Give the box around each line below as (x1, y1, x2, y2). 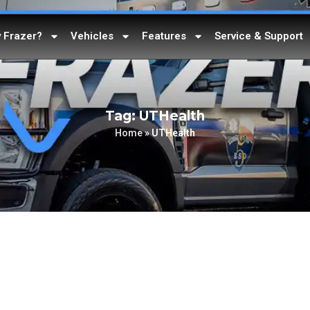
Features (142, 30, 186, 42)
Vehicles (71, 30, 113, 42)
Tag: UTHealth (105, 107, 205, 124)
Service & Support (215, 30, 303, 42)
